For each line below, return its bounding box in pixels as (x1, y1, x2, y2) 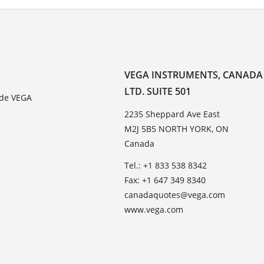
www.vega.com (124, 203, 184, 215)
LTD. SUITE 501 (124, 84, 192, 98)
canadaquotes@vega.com (124, 189, 226, 200)
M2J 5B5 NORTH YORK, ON (124, 123, 229, 134)
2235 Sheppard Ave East (124, 108, 220, 120)
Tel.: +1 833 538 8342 (124, 159, 207, 171)
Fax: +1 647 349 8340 (124, 174, 206, 186)
